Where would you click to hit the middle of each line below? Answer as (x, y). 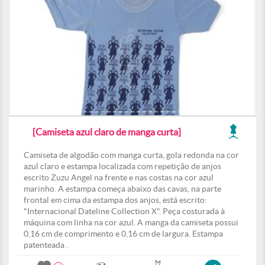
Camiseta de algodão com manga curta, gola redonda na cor (131, 155)
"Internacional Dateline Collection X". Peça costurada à (124, 211)
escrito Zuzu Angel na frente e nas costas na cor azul (119, 177)
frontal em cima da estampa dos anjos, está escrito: (115, 200)
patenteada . (46, 245)
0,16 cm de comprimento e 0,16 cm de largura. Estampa (123, 234)
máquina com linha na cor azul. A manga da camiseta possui (131, 222)
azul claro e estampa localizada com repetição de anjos (122, 166)
